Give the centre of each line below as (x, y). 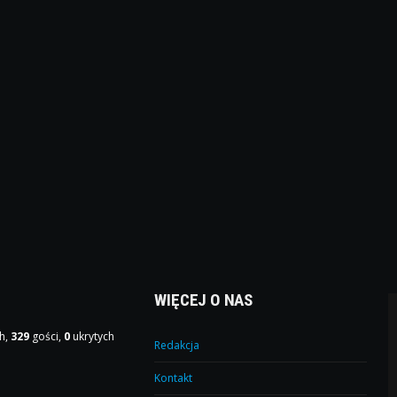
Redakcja (177, 345)
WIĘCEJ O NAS (204, 300)
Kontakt (174, 378)
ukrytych (93, 336)
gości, (47, 336)
